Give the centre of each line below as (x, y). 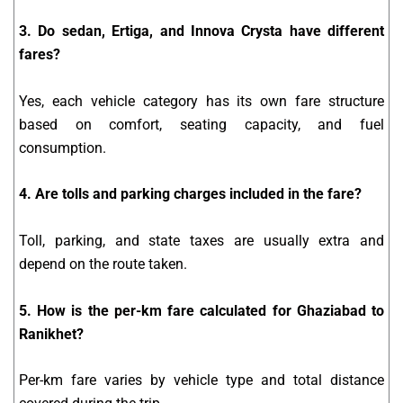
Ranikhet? (51, 334)
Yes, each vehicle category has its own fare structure (201, 101)
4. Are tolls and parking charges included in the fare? (190, 194)
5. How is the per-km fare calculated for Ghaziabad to (201, 310)
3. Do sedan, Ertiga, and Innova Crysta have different (201, 31)
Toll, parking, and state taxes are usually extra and (201, 241)
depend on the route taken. (103, 264)
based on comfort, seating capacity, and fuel (201, 124)
